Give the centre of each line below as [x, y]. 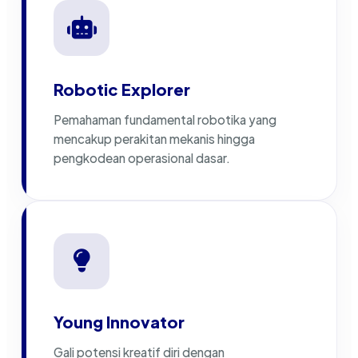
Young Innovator [119, 322]
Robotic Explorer [122, 89]
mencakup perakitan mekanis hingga [154, 138]
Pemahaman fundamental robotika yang [165, 119]
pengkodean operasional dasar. [142, 157]
